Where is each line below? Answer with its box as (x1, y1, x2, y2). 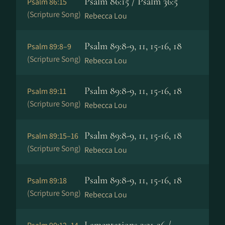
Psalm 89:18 (27, 175, 67, 186)
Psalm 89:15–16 (27, 131, 78, 141)
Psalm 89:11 (27, 86, 66, 96)
